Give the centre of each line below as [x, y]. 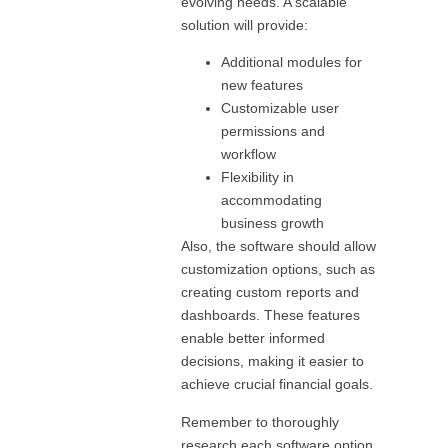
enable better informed [253, 338]
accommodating [272, 200]
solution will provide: [245, 25]
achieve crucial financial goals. [277, 384]
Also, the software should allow [279, 246]
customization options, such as [278, 269]
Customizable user [280, 108]
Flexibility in [258, 177]
